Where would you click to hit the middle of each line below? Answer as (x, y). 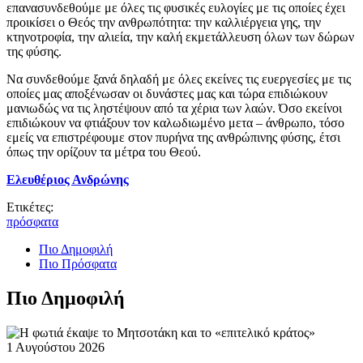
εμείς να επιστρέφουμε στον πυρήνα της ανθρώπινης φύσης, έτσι (173, 137)
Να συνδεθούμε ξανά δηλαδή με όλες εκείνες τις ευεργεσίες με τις (179, 79)
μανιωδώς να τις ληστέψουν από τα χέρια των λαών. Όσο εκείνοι (174, 108)
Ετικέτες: (30, 207)
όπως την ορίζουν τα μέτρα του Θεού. (104, 152)
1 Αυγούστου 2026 (56, 347)
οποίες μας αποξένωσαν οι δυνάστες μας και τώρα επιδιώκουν (167, 93)
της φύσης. (34, 51)
